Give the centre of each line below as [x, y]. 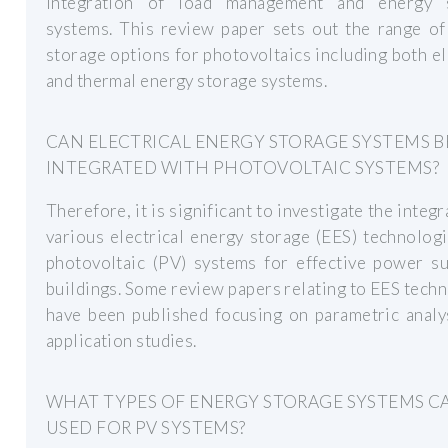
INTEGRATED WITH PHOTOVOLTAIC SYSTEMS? [243, 167]
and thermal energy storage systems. [187, 81]
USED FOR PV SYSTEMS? [146, 427]
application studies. [121, 341]
